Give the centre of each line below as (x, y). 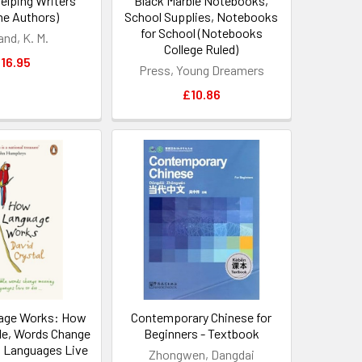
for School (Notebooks (201, 33)
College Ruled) (202, 49)
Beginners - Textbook (201, 333)
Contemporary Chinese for (202, 317)
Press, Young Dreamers (201, 70)
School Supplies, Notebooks (202, 17)
